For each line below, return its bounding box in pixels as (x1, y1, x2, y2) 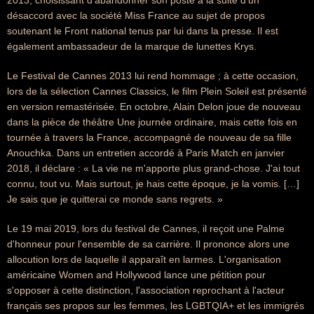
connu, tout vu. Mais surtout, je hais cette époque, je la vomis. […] (7, 178, 299, 189)
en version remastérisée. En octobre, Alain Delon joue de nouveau (7, 101, 301, 112)
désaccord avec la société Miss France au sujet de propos (7, 10, 265, 21)
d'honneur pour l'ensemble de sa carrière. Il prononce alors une (7, 238, 289, 250)
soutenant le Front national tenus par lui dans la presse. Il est (7, 25, 278, 36)
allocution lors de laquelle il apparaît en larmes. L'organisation (7, 254, 281, 265)
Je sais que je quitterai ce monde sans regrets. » (7, 193, 223, 205)
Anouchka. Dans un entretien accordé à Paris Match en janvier (7, 147, 285, 158)
